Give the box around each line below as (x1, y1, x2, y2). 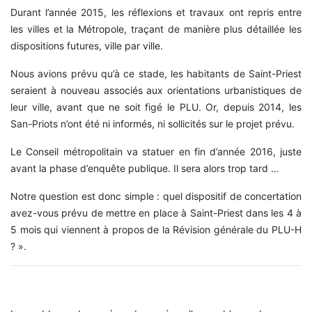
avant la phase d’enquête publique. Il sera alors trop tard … (10, 162, 279, 175)
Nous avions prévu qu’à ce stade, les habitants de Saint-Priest (10, 68, 302, 80)
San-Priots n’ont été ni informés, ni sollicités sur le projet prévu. (10, 118, 295, 130)
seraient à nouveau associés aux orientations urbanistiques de (10, 84, 302, 97)
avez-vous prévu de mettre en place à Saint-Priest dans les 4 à (10, 207, 302, 219)
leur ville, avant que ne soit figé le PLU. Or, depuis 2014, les (10, 101, 302, 114)
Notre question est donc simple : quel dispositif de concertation (10, 190, 302, 203)
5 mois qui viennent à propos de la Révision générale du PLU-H (10, 224, 302, 236)
